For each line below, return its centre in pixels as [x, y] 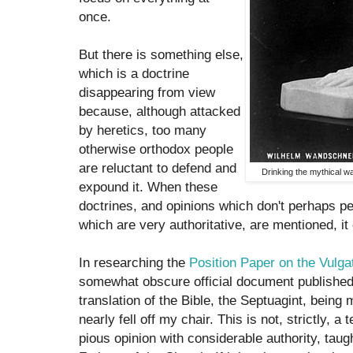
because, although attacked [160, 111]
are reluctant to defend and [158, 168]
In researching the [134, 263]
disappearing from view [147, 93]
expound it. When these [148, 187]
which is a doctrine [134, 74]
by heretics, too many [143, 130]
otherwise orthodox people [156, 149]
